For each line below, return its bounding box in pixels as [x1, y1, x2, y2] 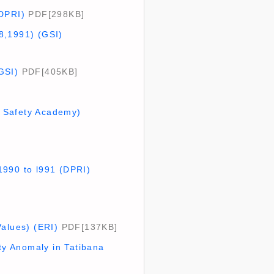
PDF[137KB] [58, 222, 118, 232]
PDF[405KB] [18, 67, 78, 76]
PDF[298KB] [24, 9, 85, 19]
